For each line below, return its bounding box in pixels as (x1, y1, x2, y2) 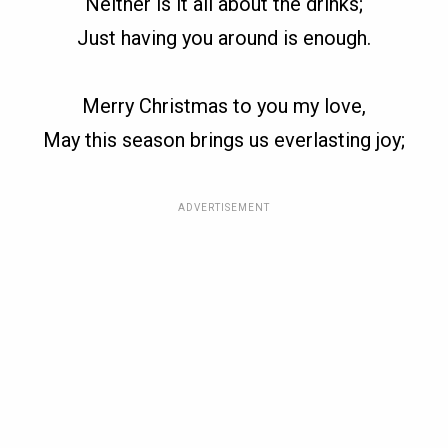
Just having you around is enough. (76, 26, 371, 51)
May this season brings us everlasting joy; (42, 128, 405, 153)
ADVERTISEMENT (177, 202, 270, 214)
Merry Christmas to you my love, (81, 94, 366, 119)
